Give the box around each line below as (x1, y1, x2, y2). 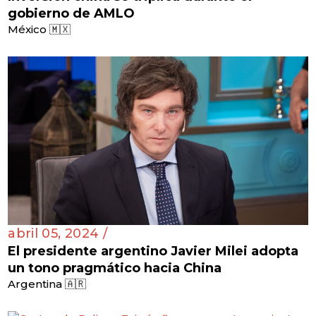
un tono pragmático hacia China (8, 260, 222, 276)
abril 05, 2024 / (8, 226, 107, 242)
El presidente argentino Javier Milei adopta (8, 243, 299, 260)
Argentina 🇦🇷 (8, 277, 87, 291)
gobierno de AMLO (8, 6, 135, 22)
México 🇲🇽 (8, 23, 71, 37)
